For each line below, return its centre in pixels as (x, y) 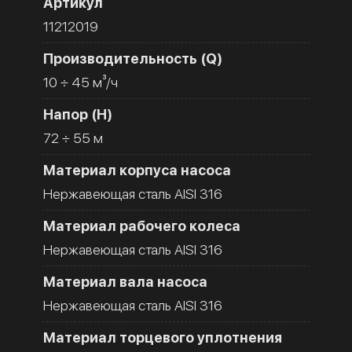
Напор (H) (78, 114)
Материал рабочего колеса (142, 225)
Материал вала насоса (125, 281)
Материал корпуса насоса (137, 170)
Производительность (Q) (133, 58)
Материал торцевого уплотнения (163, 337)
